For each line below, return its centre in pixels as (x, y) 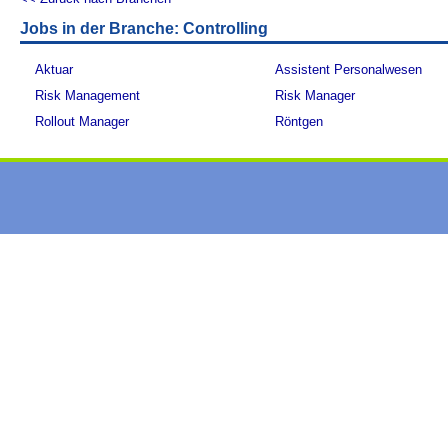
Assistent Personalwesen (349, 69)
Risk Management (88, 95)
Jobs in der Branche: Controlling (144, 28)
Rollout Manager (82, 121)
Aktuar (54, 69)
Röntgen (299, 121)
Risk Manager (315, 95)
